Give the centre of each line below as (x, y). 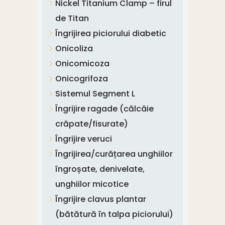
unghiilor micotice (92, 184)
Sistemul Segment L (95, 93)
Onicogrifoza (81, 78)
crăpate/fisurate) (91, 124)
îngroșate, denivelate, (100, 169)
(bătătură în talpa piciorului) (114, 214)
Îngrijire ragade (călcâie (104, 108)
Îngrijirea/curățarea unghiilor (114, 154)
